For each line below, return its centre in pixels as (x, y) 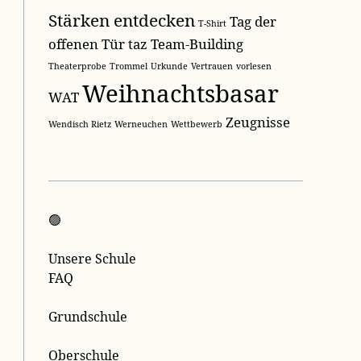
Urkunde (170, 66)
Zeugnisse (258, 122)
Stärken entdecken (122, 20)
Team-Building (197, 44)
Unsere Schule (93, 258)
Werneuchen (141, 124)
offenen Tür (87, 44)
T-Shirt (213, 23)
